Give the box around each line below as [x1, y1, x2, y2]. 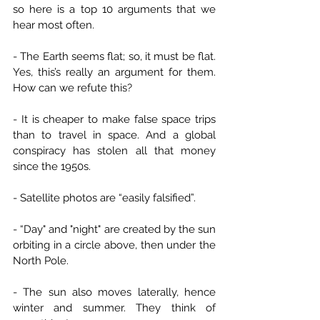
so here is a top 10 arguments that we [13, 3, 216, 16]
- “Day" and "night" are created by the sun [13, 223, 216, 236]
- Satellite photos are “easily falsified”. [13, 191, 196, 204]
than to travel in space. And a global [13, 129, 216, 141]
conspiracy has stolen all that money [13, 144, 216, 157]
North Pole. [13, 254, 69, 267]
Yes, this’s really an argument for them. [13, 66, 216, 79]
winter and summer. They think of [13, 301, 216, 314]
